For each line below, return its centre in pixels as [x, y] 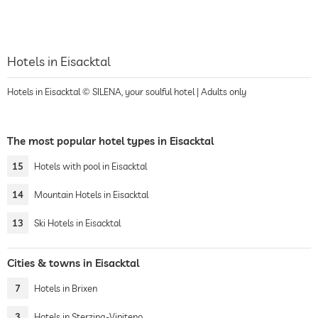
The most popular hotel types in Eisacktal [110, 141]
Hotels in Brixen [66, 288]
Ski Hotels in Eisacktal [77, 223]
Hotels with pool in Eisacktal [91, 166]
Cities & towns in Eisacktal [73, 263]
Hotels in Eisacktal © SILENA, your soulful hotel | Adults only [127, 92]
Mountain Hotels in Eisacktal [91, 194]
